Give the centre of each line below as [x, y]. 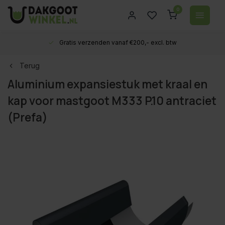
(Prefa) [28, 117]
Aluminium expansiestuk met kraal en [107, 84]
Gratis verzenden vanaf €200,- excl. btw [118, 42]
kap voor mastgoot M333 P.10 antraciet [112, 101]
